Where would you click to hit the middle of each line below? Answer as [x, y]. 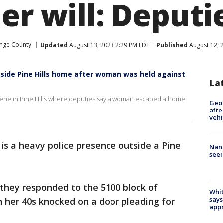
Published [172, 45]
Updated [54, 45]
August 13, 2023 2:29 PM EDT [109, 45]
